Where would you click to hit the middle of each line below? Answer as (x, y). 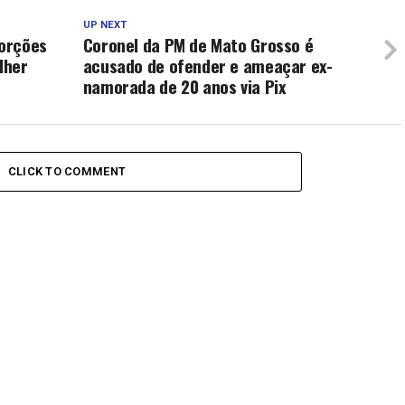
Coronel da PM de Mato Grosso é (198, 45)
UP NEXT (104, 25)
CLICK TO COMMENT (67, 172)
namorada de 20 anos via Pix (184, 87)
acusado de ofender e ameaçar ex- (207, 66)
